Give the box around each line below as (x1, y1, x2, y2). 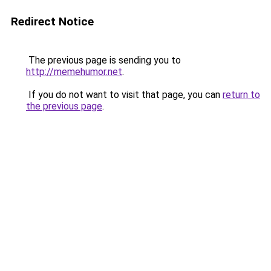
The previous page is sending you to (26, 54, 181, 66)
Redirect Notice (11, 15, 94, 28)
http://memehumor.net (26, 66, 122, 77)
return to (223, 89, 260, 100)
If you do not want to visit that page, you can (26, 89, 223, 100)
